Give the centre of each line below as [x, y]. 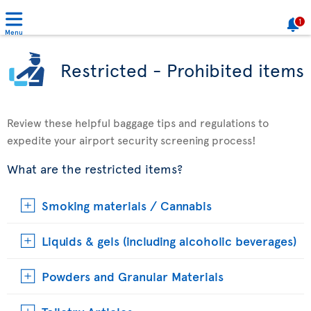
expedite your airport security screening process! [132, 140]
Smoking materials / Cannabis [127, 205]
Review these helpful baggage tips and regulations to [138, 122]
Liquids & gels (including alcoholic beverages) [169, 241]
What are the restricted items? [95, 168]
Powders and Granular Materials [133, 276]
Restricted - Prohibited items [182, 69]
